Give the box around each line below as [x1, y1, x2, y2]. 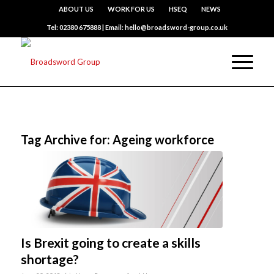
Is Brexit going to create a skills [20, 234, 201, 250]
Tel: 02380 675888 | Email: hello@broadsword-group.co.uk [46, 23, 228, 31]
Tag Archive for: [20, 132, 113, 147]
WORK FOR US [108, 5, 155, 13]
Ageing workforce [112, 132, 214, 147]
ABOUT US [59, 5, 94, 13]
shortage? [20, 251, 79, 267]
